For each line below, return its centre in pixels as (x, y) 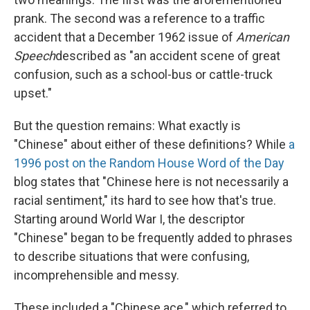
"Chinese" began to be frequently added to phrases (153, 238)
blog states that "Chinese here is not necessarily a (151, 182)
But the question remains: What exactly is (127, 126)
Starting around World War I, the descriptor (129, 219)
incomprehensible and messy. (97, 275)
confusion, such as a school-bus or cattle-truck (143, 74)
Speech (35, 56)
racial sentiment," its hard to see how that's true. (145, 200)
